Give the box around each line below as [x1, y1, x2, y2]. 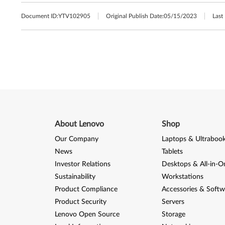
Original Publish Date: [106, 13, 164, 20]
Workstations [161, 173, 203, 180]
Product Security [54, 198, 106, 205]
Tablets [161, 148, 183, 155]
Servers [161, 198, 184, 205]
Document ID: [21, 13, 58, 20]
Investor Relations [54, 161, 110, 168]
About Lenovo [54, 120, 104, 128]
